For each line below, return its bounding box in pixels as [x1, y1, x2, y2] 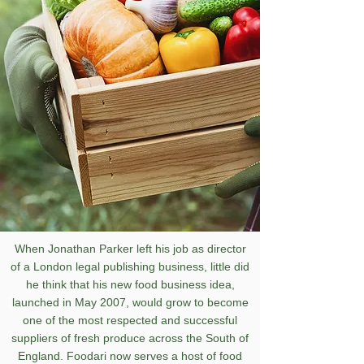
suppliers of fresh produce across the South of [11, 331, 249, 344]
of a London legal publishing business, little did [11, 260, 249, 273]
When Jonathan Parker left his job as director [14, 242, 246, 255]
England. [18, 349, 67, 362]
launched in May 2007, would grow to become [11, 296, 249, 309]
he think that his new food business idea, [25, 278, 235, 291]
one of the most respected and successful [23, 314, 237, 327]
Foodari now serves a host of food [67, 349, 242, 362]
